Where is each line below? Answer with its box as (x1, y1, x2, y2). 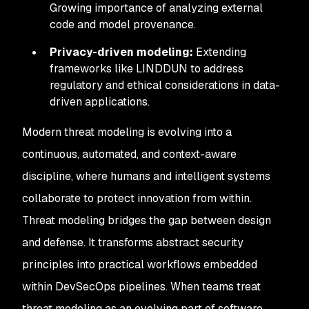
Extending (193, 45, 246, 59)
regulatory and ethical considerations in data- (50, 78, 280, 92)
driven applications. (50, 94, 150, 109)
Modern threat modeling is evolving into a (22, 125, 232, 139)
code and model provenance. (50, 17, 196, 32)
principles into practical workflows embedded (22, 257, 257, 272)
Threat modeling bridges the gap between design (22, 213, 271, 228)
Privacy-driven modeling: (50, 45, 193, 59)
